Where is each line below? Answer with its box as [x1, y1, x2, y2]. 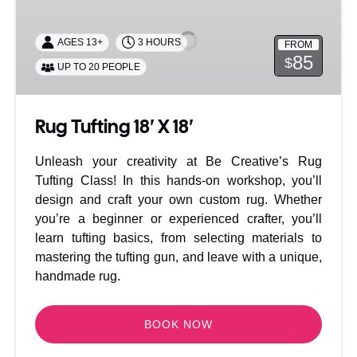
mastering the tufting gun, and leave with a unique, [35, 250, 322, 264]
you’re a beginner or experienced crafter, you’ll [35, 212, 322, 226]
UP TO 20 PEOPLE [57, 61, 140, 73]
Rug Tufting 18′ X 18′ [35, 114, 194, 139]
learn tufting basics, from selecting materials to [35, 231, 322, 245]
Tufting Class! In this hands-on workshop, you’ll [35, 174, 322, 187]
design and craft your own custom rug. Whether [35, 193, 322, 206]
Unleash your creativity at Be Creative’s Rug [35, 155, 322, 168]
